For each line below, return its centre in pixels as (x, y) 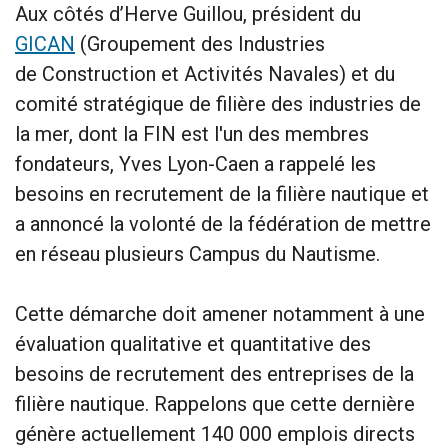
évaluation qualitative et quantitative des (193, 343)
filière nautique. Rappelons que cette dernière (215, 403)
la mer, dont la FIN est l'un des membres (192, 133)
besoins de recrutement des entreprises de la (214, 373)
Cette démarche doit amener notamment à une (220, 313)
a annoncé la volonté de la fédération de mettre (223, 223)
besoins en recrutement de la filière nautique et (222, 193)
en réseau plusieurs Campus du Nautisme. (197, 253)
